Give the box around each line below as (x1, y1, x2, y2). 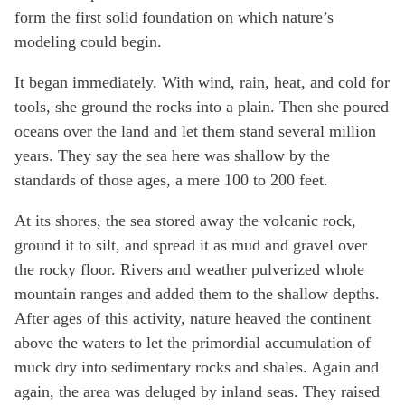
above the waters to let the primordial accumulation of (14, 333, 371, 352)
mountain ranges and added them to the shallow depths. (14, 284, 380, 303)
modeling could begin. (14, 32, 162, 51)
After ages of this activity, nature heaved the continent (14, 308, 371, 327)
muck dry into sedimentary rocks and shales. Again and (14, 357, 379, 376)
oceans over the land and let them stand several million (14, 121, 376, 140)
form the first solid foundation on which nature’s (14, 7, 334, 26)
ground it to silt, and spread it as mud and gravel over (14, 235, 367, 254)
